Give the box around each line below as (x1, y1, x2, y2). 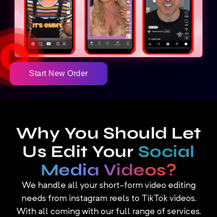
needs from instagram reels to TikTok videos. (21, 194, 196, 203)
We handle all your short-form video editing (21, 181, 196, 190)
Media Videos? (40, 160, 177, 180)
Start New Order (29, 69, 88, 78)
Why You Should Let (15, 124, 201, 143)
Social (138, 142, 195, 162)
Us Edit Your (22, 142, 138, 162)
